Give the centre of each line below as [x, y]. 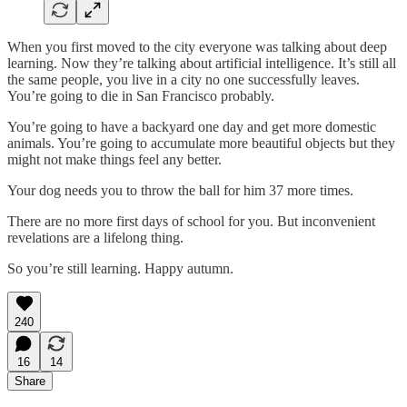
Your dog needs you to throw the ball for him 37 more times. [180, 190]
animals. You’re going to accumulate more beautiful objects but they [201, 143]
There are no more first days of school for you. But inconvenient [191, 221]
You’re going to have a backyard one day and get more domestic [192, 126]
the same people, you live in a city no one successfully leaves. [184, 79]
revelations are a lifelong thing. [95, 237]
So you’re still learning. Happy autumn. [120, 268]
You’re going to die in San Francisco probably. [141, 95]
